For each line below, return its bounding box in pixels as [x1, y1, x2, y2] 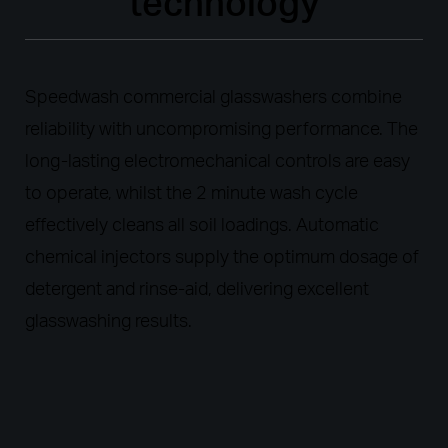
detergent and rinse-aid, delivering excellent [25, 276, 369, 299]
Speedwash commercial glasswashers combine [25, 84, 402, 107]
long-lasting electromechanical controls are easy [25, 148, 410, 171]
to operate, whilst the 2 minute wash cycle [25, 180, 358, 203]
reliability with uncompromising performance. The [25, 116, 418, 139]
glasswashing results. [25, 308, 192, 331]
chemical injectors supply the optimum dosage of [25, 244, 419, 267]
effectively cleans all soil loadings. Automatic [25, 212, 379, 235]
